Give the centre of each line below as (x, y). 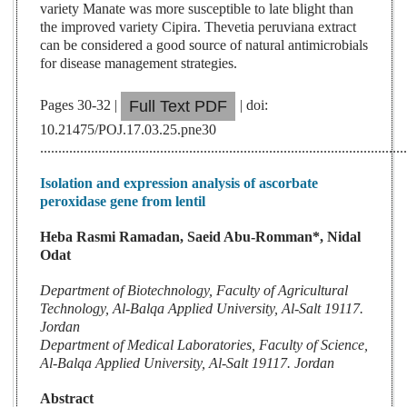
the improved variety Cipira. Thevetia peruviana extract (199, 27)
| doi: (254, 104)
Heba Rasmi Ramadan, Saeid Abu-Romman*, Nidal (201, 237)
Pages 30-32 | (81, 104)
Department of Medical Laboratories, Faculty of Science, (204, 345)
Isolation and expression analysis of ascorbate (179, 184)
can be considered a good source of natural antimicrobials (204, 45)
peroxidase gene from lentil (123, 202)
